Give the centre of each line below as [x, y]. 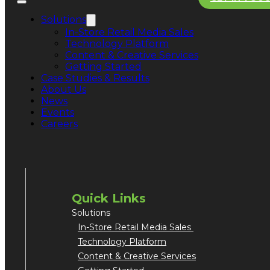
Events [58, 112]
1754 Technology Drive [97, 111]
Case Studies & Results [95, 78]
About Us [64, 89]
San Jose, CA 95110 [90, 127]
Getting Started [103, 66]
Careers [59, 124]
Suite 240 [77, 119]
